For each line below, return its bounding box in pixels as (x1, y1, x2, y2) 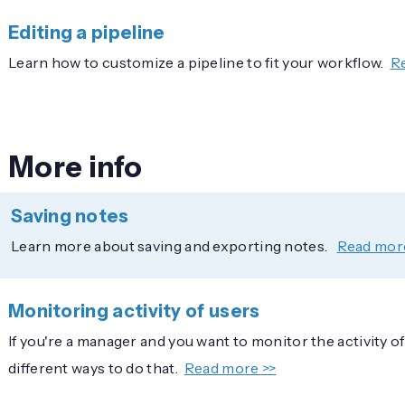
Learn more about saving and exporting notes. (11, 236, 331, 255)
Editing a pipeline (8, 21, 165, 43)
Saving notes (11, 204, 129, 227)
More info (8, 148, 143, 184)
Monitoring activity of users (8, 299, 260, 322)
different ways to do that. (8, 358, 178, 377)
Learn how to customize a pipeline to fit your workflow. (8, 52, 384, 71)
